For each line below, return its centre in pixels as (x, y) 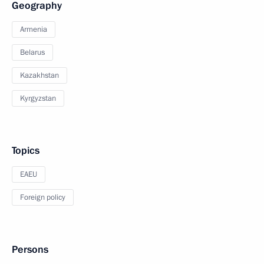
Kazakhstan (39, 75)
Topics (26, 151)
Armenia (34, 29)
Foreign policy (43, 197)
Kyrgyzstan (38, 98)
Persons (30, 250)
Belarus (32, 52)
